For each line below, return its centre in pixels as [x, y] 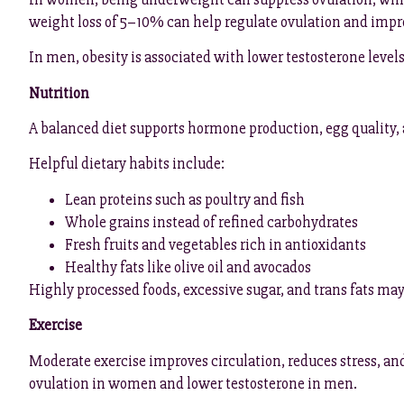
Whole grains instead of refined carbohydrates [211, 222]
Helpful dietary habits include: [127, 164]
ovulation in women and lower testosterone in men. [193, 383]
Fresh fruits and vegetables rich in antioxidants [216, 244]
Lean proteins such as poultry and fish [185, 199]
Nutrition [59, 93]
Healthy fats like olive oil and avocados [188, 267]
